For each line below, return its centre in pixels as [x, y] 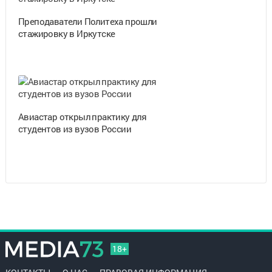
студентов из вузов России [74, 128]
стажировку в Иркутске [66, 33]
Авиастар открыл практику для [82, 116]
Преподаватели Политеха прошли [87, 21]
